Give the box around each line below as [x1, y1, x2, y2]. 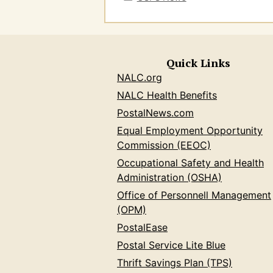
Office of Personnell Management [117, 188, 271, 201]
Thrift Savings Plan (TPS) [117, 256, 232, 269]
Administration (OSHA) [117, 171, 222, 183]
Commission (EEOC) [117, 138, 211, 151]
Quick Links [166, 55, 230, 70]
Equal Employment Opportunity [117, 124, 263, 136]
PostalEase [117, 221, 168, 233]
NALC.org [117, 71, 162, 83]
